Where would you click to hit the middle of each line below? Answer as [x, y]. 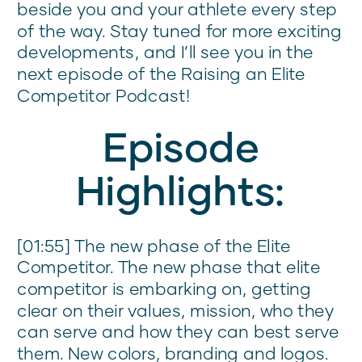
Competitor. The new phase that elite [169, 267]
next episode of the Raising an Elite [162, 74]
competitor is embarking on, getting [164, 288]
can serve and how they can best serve [179, 331]
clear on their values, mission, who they [176, 310]
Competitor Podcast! [104, 95]
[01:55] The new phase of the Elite [154, 246]
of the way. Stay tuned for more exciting [179, 31]
